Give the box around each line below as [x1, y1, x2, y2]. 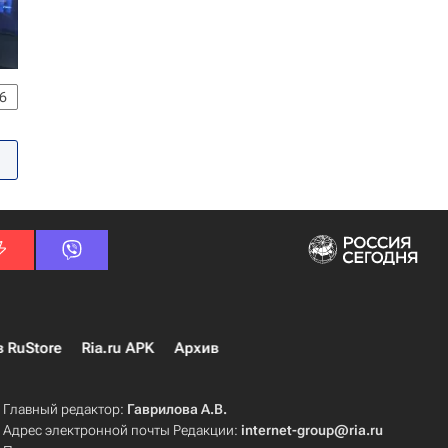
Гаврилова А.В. [127, 401, 228, 418]
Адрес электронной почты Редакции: [3, 422, 242, 439]
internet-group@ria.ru [241, 422, 384, 439]
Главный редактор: [3, 401, 128, 418]
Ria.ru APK [81, 339, 155, 358]
